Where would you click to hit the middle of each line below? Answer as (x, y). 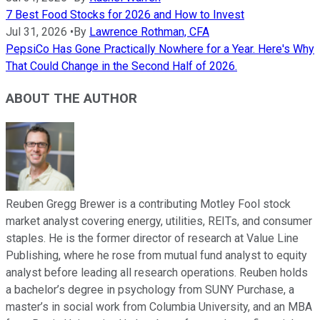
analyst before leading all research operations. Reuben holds (157, 272)
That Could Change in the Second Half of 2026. (121, 66)
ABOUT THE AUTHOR (71, 98)
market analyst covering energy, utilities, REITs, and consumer (159, 221)
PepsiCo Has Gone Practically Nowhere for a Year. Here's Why (160, 49)
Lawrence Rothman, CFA (149, 32)
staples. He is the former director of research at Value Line (152, 238)
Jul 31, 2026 (36, 32)
